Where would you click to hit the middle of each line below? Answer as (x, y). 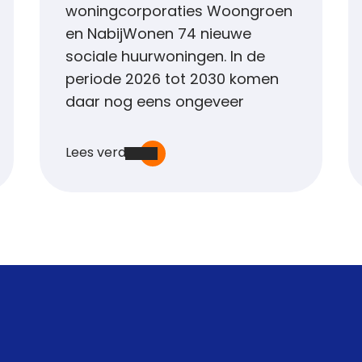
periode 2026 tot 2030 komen (172, 80)
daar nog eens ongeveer (154, 103)
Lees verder (102, 154)
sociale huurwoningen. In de (165, 58)
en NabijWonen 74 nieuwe (158, 35)
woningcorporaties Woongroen (179, 13)
